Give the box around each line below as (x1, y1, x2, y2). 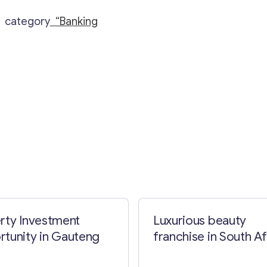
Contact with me (94, 101, 173, 114)
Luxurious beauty (153, 212, 246, 228)
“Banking (49, 15, 98, 28)
